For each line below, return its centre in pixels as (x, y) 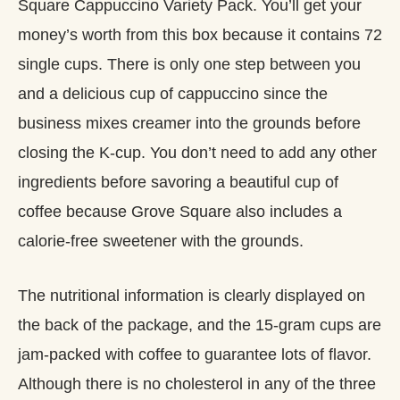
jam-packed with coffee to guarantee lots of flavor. (195, 354)
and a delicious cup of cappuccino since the (173, 93)
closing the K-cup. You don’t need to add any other (197, 152)
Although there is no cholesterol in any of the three (197, 383)
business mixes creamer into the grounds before (189, 123)
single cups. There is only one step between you (189, 64)
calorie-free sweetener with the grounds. (161, 241)
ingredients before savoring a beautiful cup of (178, 182)
